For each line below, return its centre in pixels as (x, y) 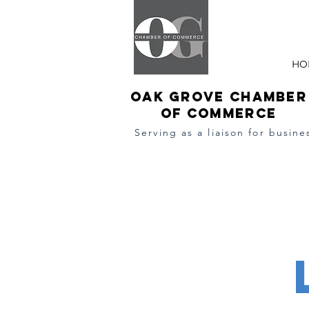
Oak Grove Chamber (219, 97)
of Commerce (219, 113)
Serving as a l (173, 132)
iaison (228, 132)
